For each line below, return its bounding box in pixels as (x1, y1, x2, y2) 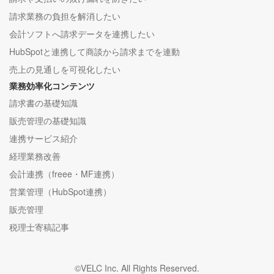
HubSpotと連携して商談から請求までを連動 (9, 45, 180, 58)
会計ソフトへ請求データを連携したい (9, 28, 155, 40)
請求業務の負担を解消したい (9, 10, 120, 23)
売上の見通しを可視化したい (9, 63, 120, 76)
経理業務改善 (9, 150, 61, 163)
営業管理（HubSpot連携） (9, 185, 111, 198)
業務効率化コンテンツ (9, 81, 95, 92)
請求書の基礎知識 (9, 97, 78, 109)
